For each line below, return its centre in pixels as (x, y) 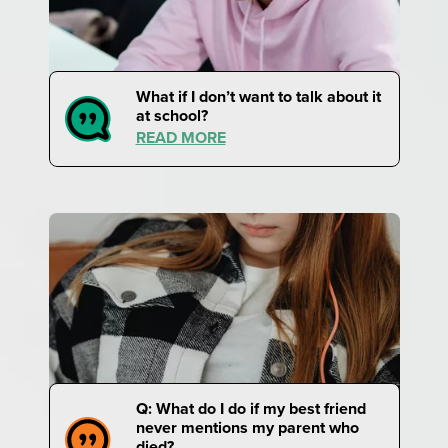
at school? (171, 115)
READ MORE (180, 137)
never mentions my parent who (247, 427)
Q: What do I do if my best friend (250, 408)
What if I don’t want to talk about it (258, 96)
